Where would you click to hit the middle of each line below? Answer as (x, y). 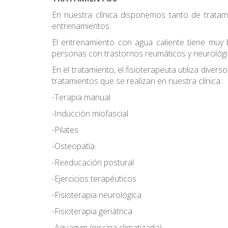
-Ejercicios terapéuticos (94, 179)
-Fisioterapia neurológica (98, 195)
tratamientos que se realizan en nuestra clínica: (137, 81)
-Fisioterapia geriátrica (92, 211)
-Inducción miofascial (91, 113)
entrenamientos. (81, 26)
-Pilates (65, 130)
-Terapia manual (82, 97)
